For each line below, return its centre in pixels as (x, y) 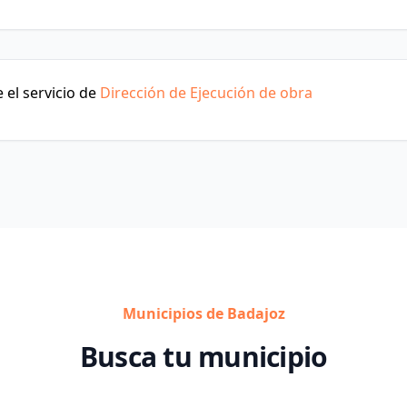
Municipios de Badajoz (203, 313)
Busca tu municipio (203, 357)
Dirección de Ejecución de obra (206, 93)
